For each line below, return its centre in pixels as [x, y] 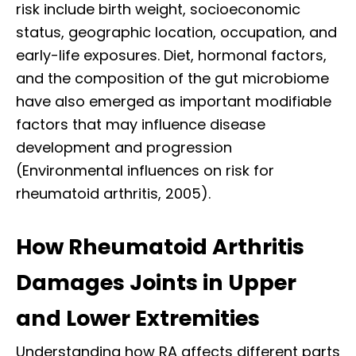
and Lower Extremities [138, 318]
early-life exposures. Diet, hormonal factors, [171, 55]
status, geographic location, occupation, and [176, 32]
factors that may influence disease [141, 124]
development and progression [124, 147]
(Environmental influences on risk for [145, 170]
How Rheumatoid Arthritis [160, 246]
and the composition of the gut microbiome [172, 78]
